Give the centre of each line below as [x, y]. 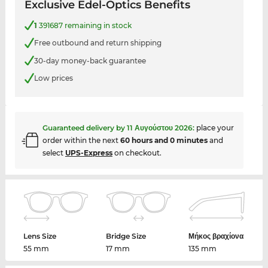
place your [215, 127]
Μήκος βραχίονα [216, 236]
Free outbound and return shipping [98, 43]
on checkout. [137, 153]
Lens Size [40, 236]
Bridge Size [126, 236]
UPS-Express [89, 153]
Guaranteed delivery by [84, 127]
